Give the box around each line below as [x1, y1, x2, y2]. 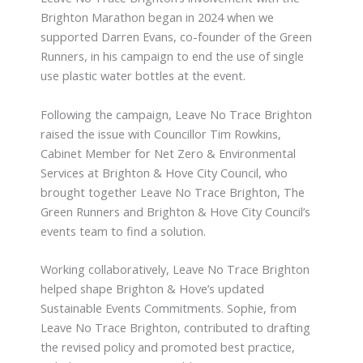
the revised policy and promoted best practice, [41, 339, 295, 356]
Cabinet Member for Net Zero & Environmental [41, 144, 296, 161]
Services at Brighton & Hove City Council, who [41, 164, 288, 181]
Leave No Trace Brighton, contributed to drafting [41, 319, 310, 336]
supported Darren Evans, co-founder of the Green [41, 28, 312, 45]
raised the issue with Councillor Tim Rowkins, [41, 125, 281, 142]
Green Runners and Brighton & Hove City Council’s [41, 203, 310, 220]
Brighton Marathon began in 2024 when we [41, 9, 274, 26]
